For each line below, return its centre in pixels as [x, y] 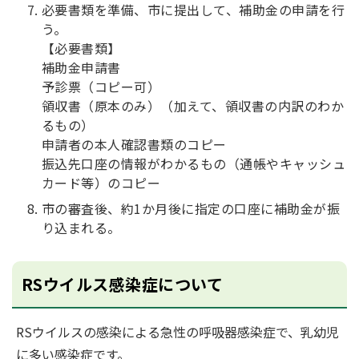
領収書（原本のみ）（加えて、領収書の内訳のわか [193, 106]
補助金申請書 [81, 67]
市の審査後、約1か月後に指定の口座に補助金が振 [191, 208]
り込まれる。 [81, 228]
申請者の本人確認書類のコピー [134, 144]
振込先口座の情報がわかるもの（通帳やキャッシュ [194, 163]
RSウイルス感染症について [123, 284]
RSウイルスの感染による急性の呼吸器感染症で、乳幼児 [177, 332]
